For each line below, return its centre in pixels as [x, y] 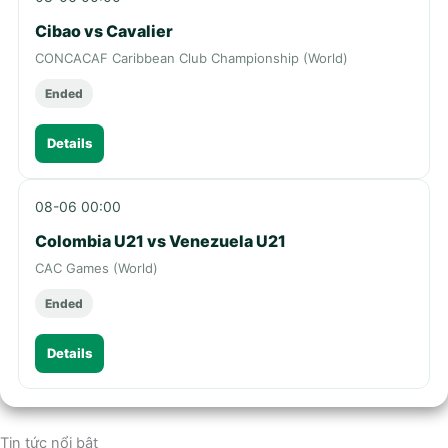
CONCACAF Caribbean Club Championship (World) [191, 57]
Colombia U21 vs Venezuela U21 [160, 240]
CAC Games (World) [96, 267]
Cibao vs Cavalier [104, 30]
